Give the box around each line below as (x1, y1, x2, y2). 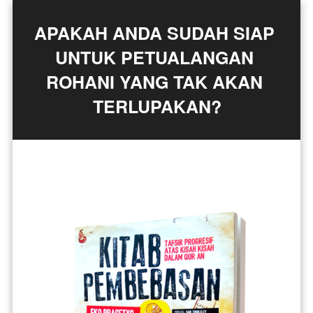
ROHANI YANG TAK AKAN (46, 69, 263, 94)
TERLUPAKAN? (92, 94, 221, 119)
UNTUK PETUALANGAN (55, 45, 254, 70)
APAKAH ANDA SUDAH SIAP (34, 20, 275, 45)
